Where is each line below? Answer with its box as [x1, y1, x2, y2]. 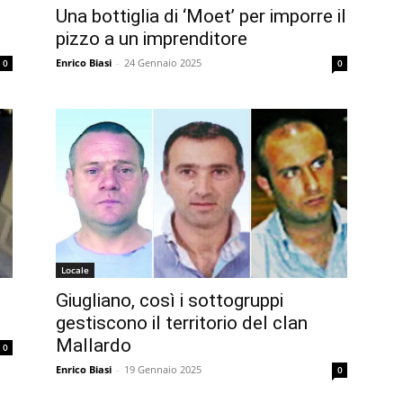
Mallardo [56, 335, 131, 357]
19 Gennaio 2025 [124, 363, 201, 377]
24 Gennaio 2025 [124, 56, 201, 70]
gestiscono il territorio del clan [56, 312, 308, 335]
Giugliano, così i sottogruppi [56, 290, 283, 312]
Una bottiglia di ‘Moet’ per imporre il [56, 5, 346, 28]
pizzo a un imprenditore [56, 28, 247, 50]
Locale [61, 264, 89, 277]
